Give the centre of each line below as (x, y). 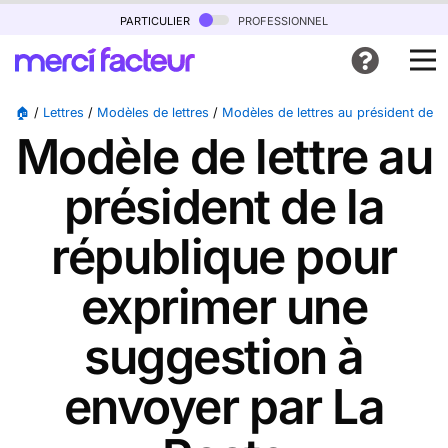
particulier (157, 19)
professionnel (281, 19)
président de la (224, 206)
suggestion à (224, 356)
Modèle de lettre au (224, 156)
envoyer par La (224, 406)
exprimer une (224, 306)
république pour (224, 256)
